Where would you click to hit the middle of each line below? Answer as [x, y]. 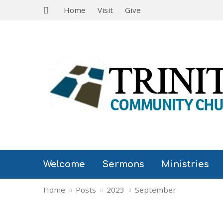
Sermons [123, 164]
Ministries [185, 164]
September [156, 190]
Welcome [64, 164]
